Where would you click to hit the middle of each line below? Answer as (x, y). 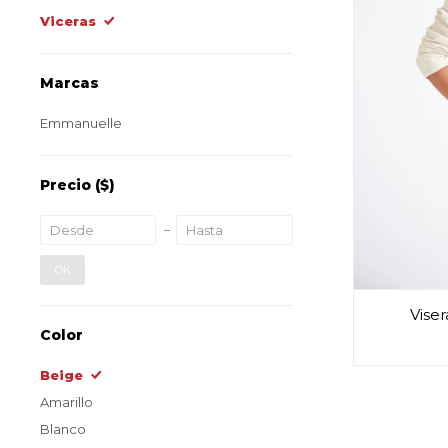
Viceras (68, 21)
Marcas (69, 83)
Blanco (63, 429)
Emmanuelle (81, 123)
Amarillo (66, 402)
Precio (67, 185)
